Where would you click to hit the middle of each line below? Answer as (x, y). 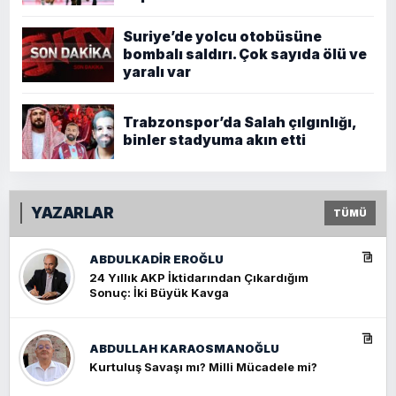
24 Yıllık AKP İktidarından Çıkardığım (199, 278)
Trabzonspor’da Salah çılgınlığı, (240, 122)
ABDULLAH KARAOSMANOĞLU (184, 348)
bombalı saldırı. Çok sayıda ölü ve (245, 54)
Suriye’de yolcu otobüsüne (222, 36)
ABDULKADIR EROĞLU (156, 259)
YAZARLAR (72, 213)
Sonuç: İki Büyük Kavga (159, 293)
